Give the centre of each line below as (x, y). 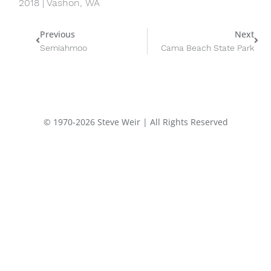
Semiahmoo (64, 47)
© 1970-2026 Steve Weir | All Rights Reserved (135, 122)
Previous (58, 34)
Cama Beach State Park (207, 47)
